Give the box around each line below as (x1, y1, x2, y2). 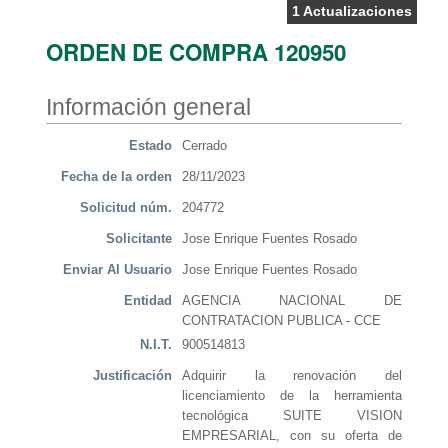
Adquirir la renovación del (182, 368, 402, 384)
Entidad (124, 293, 172, 309)
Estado (129, 138, 172, 154)
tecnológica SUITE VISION (182, 408, 402, 424)
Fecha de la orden (61, 169, 172, 185)
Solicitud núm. (80, 200, 172, 216)
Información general (46, 94, 251, 121)
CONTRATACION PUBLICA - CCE (182, 313, 381, 329)
